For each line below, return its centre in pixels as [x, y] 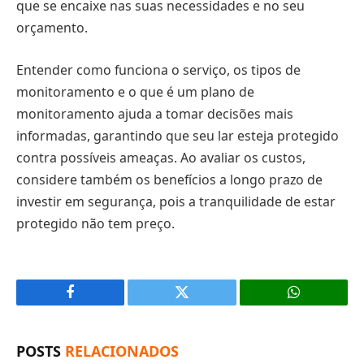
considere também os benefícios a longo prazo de [169, 179]
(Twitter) [207, 330]
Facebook [98, 304]
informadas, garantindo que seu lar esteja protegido [178, 135]
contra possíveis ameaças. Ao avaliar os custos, [161, 157]
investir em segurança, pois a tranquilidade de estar [176, 201]
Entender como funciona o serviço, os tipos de [158, 69]
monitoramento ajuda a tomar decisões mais [155, 113]
